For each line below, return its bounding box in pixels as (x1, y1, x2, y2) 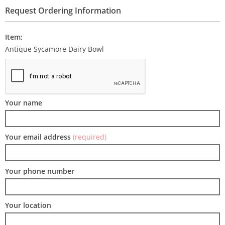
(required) (73, 132, 106, 142)
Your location (5, 200, 51, 210)
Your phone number (5, 166, 74, 176)
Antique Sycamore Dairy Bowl (5, 44, 104, 54)
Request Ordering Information (5, 5, 121, 16)
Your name (5, 98, 42, 107)
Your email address (5, 132, 73, 142)
